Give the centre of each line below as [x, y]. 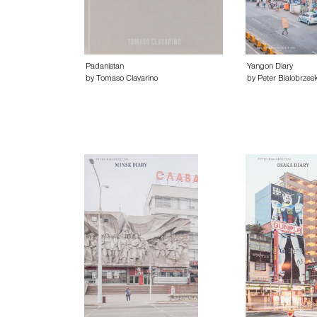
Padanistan [105, 67]
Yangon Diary [270, 67]
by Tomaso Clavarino [122, 79]
